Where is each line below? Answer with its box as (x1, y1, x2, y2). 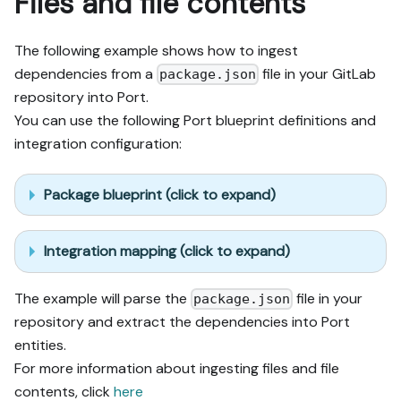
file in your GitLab (259, 64, 377, 83)
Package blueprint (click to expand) (44, 184, 276, 204)
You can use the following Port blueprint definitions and (14, 111, 376, 131)
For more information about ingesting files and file (14, 358, 339, 378)
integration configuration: (14, 134, 182, 154)
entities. (14, 335, 66, 354)
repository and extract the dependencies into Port (14, 311, 350, 331)
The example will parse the (14, 288, 191, 308)
